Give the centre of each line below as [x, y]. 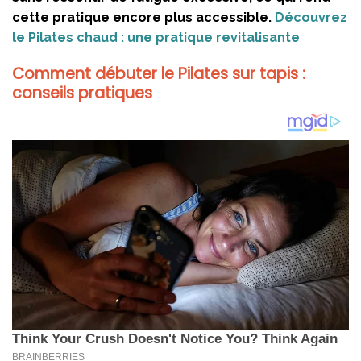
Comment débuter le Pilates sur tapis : [159, 74]
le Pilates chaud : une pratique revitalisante [156, 38]
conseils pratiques [82, 93]
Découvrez [311, 18]
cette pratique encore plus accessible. [143, 18]
